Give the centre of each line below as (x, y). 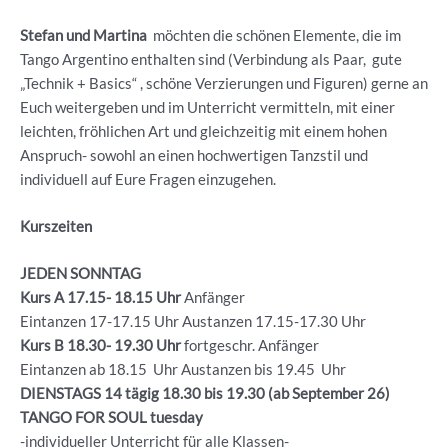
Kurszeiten (56, 227)
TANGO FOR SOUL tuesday (111, 418)
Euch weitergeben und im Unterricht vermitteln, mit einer (207, 107)
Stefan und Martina (85, 35)
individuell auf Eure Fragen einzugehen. (148, 179)
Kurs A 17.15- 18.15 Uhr (100, 298)
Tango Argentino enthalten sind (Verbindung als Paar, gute (211, 59)
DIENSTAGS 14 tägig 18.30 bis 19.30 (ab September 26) (206, 394)
